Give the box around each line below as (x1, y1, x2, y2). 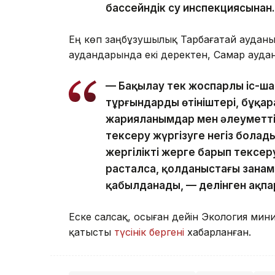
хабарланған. (184, 225, 251, 238)
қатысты (69, 225, 114, 238)
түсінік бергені (114, 225, 184, 238)
